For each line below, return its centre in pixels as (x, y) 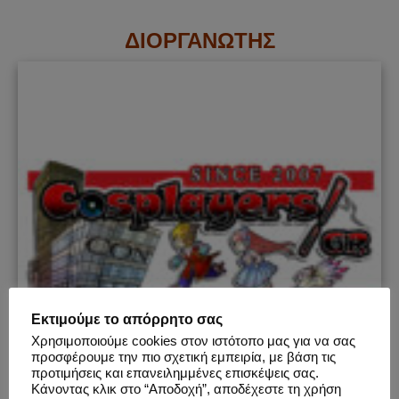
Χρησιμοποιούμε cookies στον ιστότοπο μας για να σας (193, 341)
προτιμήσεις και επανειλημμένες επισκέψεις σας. (175, 373)
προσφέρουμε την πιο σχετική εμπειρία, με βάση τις (183, 357)
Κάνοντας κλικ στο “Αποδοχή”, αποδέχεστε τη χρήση (186, 389)
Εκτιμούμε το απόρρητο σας (127, 319)
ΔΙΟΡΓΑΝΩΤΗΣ (199, 40)
